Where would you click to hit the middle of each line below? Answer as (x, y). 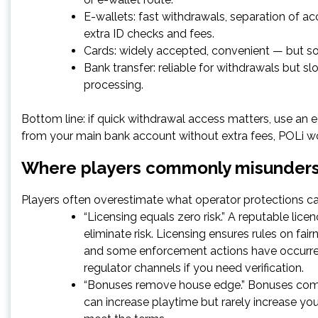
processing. (114, 84)
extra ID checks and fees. (149, 33)
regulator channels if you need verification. (194, 268)
